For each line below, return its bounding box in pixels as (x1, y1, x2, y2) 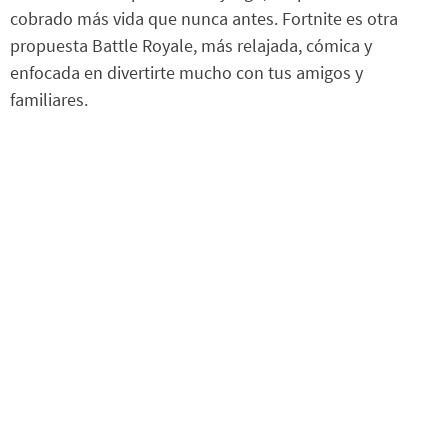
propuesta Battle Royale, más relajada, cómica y (10, 33, 372, 57)
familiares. (10, 87, 88, 111)
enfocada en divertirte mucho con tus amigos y (10, 60, 363, 84)
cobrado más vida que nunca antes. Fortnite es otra (10, 6, 398, 30)
